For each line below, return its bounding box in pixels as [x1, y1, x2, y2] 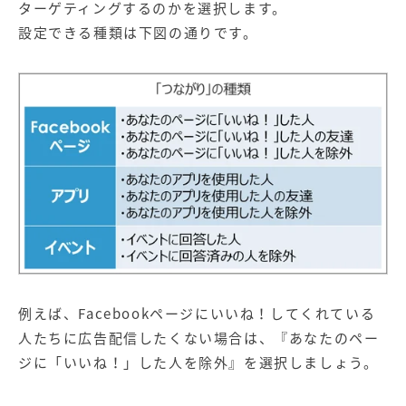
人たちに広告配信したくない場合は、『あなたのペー [18, 327, 380, 348]
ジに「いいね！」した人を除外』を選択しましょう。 [18, 352, 379, 372]
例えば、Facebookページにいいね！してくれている [18, 303, 376, 324]
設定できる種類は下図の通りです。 [18, 23, 258, 43]
